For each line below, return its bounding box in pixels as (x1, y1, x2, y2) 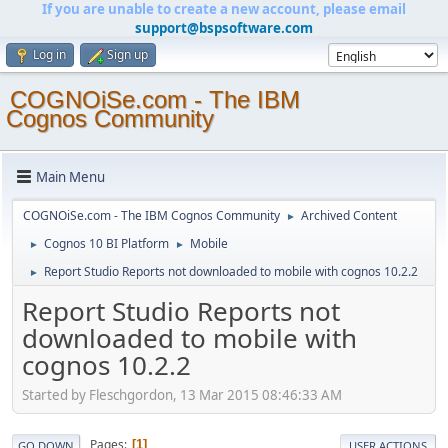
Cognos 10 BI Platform (44, 235, 169, 252)
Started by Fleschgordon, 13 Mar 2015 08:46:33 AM (22, 385, 342, 404)
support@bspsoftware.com (135, 19, 313, 37)
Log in (33, 46, 66, 63)
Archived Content (301, 207, 397, 224)
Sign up (107, 46, 148, 63)
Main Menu (36, 167, 105, 186)
